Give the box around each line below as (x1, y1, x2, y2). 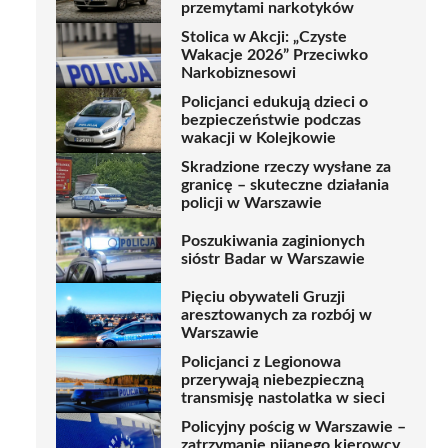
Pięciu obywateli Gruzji (181, 289, 345, 306)
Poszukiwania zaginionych (181, 233, 365, 250)
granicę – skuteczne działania (181, 177, 389, 194)
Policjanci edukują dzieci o (181, 94, 368, 111)
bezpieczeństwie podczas (181, 112, 361, 129)
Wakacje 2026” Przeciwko (181, 47, 368, 64)
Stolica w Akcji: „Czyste (181, 29, 347, 46)
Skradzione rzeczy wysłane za (181, 159, 391, 176)
